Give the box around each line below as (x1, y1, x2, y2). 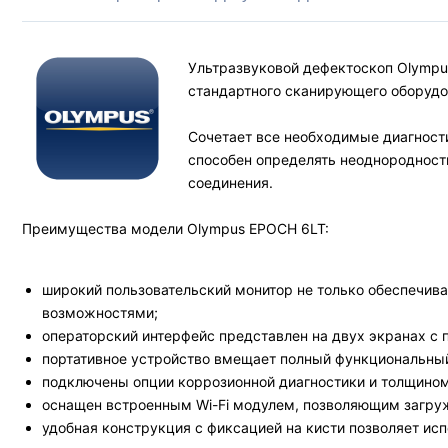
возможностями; (42, 304, 158, 321)
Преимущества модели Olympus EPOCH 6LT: (22, 220, 329, 237)
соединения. (188, 174, 273, 191)
